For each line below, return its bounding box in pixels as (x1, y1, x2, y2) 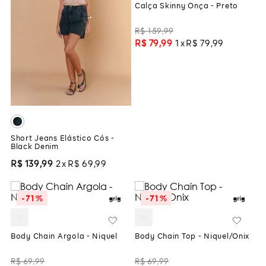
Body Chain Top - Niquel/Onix (135, 233, 250, 241)
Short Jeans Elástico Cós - (11, 135, 115, 143)
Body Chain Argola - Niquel (11, 233, 118, 241)
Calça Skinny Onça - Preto (135, 2, 238, 10)
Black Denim (11, 144, 59, 151)
